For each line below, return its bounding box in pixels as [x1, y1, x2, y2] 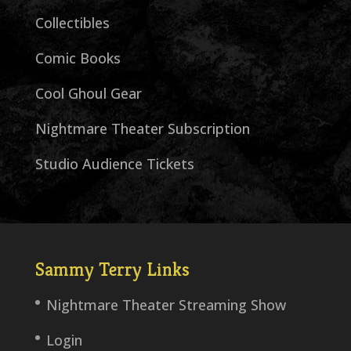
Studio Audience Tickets [34, 154, 194, 174]
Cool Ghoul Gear [34, 84, 142, 103]
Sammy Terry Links [34, 258, 190, 282]
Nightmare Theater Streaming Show [45, 295, 286, 315]
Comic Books [34, 49, 121, 68]
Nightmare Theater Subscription [34, 119, 250, 139]
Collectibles [34, 13, 110, 33]
